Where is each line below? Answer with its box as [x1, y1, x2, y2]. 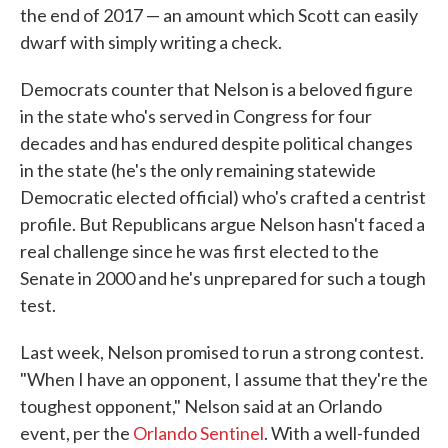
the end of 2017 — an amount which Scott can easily [20, 4, 418, 27]
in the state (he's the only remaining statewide [20, 159, 376, 182]
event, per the [20, 422, 133, 445]
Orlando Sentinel [133, 422, 264, 445]
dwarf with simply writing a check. [20, 31, 282, 54]
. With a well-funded [264, 422, 420, 445]
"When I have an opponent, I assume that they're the [20, 368, 428, 391]
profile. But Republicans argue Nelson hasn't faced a [20, 213, 425, 236]
